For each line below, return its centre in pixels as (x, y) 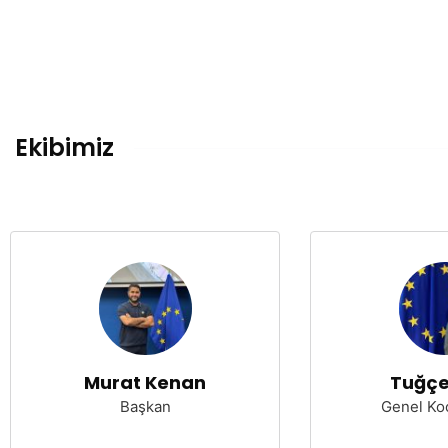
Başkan (145, 406)
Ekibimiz (64, 147)
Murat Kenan (145, 382)
